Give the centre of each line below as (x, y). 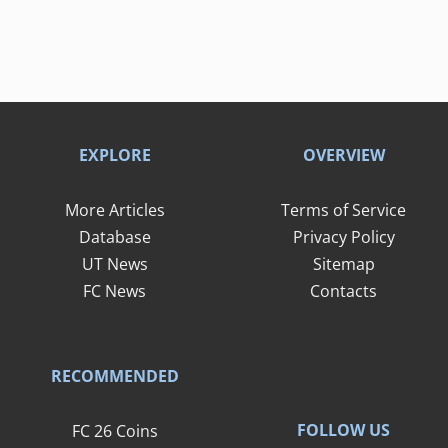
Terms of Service (343, 209)
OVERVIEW (343, 154)
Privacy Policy (343, 236)
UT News (114, 263)
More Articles (114, 209)
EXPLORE (114, 154)
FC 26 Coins (114, 430)
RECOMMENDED (114, 375)
